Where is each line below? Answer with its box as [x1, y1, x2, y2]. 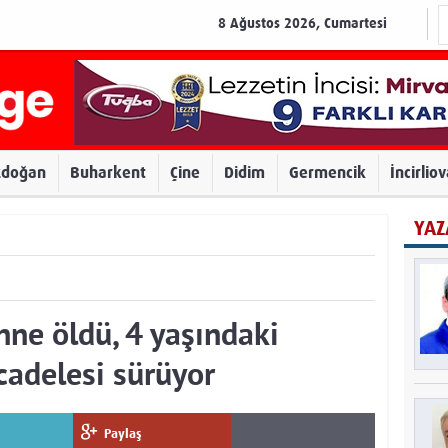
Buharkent [70, 163, 146, 182]
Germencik [289, 163, 366, 182]
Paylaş [104, 426, 142, 441]
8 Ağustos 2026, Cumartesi [218, 15, 387, 32]
